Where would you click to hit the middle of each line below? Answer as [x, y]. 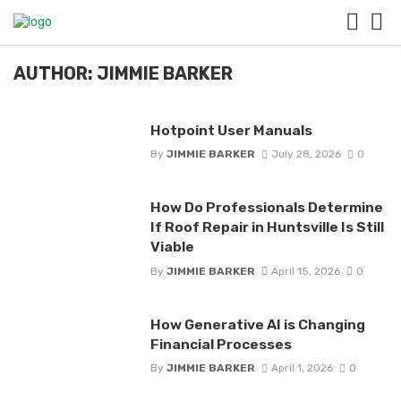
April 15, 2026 [305, 271]
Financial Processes [221, 344]
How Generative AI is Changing [257, 324]
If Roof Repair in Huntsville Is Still [267, 227]
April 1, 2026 [302, 367]
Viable [172, 247]
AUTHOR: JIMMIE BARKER [123, 74]
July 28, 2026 [306, 154]
